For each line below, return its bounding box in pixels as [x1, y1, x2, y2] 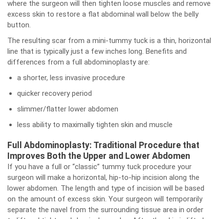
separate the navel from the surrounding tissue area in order [7, 205, 203, 214]
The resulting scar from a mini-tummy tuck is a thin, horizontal [7, 36, 211, 45]
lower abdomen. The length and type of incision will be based [7, 184, 204, 193]
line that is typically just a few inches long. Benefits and [7, 47, 187, 56]
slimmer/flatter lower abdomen [17, 105, 118, 113]
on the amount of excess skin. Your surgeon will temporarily [7, 195, 202, 203]
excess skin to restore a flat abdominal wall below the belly [7, 10, 198, 19]
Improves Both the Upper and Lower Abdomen [7, 151, 190, 161]
